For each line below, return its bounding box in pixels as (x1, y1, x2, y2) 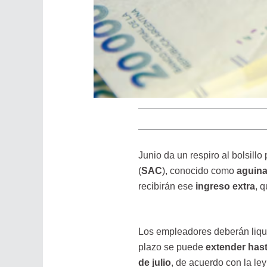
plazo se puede (138, 242, 206, 253)
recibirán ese (138, 181, 195, 191)
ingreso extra (195, 181, 255, 191)
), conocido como (162, 165, 234, 176)
